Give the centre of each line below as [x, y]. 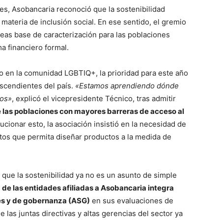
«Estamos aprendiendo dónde [127, 85]
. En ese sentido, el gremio [140, 22]
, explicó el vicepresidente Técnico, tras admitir [94, 98]
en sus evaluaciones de [132, 200]
